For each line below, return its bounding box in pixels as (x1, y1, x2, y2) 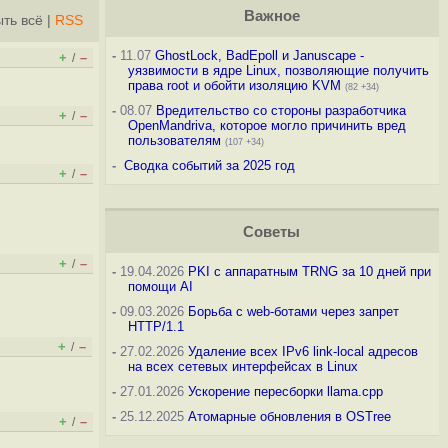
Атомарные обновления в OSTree (187, 409, 391, 424)
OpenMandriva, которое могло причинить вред (127, 118, 406, 133)
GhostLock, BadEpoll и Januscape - (154, 48, 364, 63)
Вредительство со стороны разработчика (155, 103, 406, 118)
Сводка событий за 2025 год (123, 158, 295, 173)
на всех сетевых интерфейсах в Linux (127, 359, 358, 374)
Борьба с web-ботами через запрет (187, 304, 399, 319)
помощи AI (127, 279, 193, 294)
